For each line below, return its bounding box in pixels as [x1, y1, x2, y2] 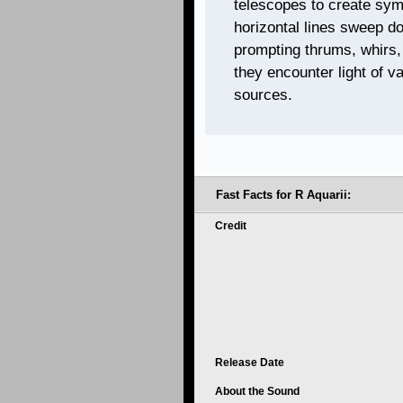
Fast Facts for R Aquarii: [216, 188, 351, 201]
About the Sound [215, 385, 302, 398]
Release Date [215, 356, 287, 369]
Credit [215, 219, 249, 232]
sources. [234, 86, 292, 103]
